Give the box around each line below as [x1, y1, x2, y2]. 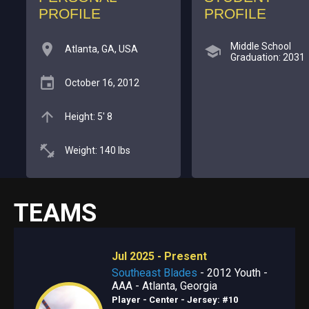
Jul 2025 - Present [111, 249, 207, 263]
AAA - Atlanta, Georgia [111, 279, 217, 292]
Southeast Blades [111, 266, 197, 279]
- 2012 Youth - [197, 266, 268, 279]
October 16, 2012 [64, 77, 139, 89]
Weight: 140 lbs [64, 145, 130, 157]
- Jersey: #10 [178, 294, 238, 305]
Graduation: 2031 [230, 51, 305, 63]
